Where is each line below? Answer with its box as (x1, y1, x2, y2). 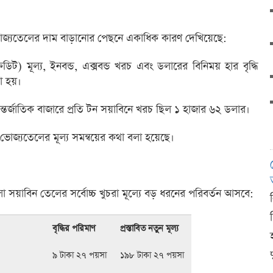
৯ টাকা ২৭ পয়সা (52, 249, 107, 262)
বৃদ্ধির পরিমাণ (52, 222, 96, 235)
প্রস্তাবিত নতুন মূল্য (120, 222, 179, 235)
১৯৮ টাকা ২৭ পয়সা (120, 249, 184, 262)
